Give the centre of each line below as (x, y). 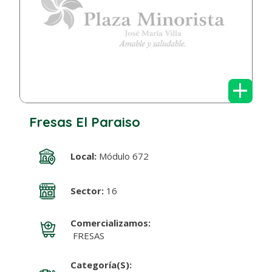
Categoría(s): (101, 264)
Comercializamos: (110, 223)
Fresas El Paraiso (85, 122)
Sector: (87, 191)
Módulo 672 (122, 156)
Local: (83, 156)
